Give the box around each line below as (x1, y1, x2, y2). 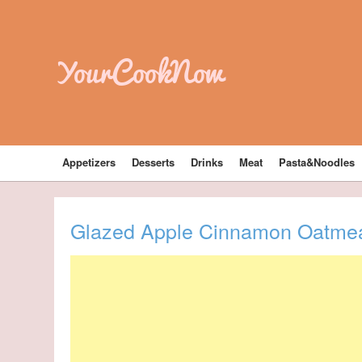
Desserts (132, 154, 175, 170)
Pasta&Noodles (279, 154, 356, 170)
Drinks (191, 154, 224, 170)
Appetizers (62, 154, 116, 170)
